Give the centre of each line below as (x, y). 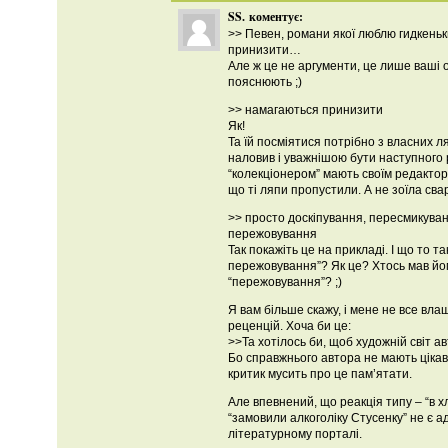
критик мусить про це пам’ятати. (320, 374)
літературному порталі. (295, 434)
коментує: (276, 16)
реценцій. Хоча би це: (289, 326)
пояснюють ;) (265, 82)
